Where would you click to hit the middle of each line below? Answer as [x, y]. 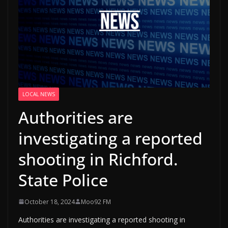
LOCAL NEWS [39, 94]
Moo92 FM [96, 202]
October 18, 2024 [50, 202]
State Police [63, 180]
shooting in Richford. [98, 159]
